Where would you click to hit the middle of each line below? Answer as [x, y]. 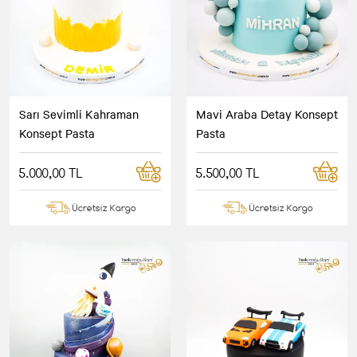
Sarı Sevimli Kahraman [79, 114]
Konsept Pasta [57, 133]
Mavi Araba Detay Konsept [267, 114]
